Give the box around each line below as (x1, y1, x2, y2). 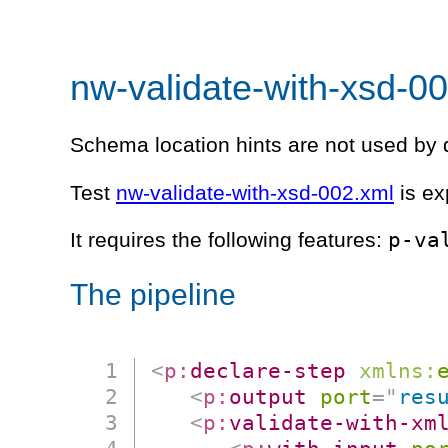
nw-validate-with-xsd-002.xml (116, 180, 394, 205)
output (229, 383, 308, 409)
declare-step (190, 357, 347, 383)
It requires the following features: (70, 227, 388, 252)
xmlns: (359, 357, 438, 383)
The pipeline (70, 277, 236, 311)
